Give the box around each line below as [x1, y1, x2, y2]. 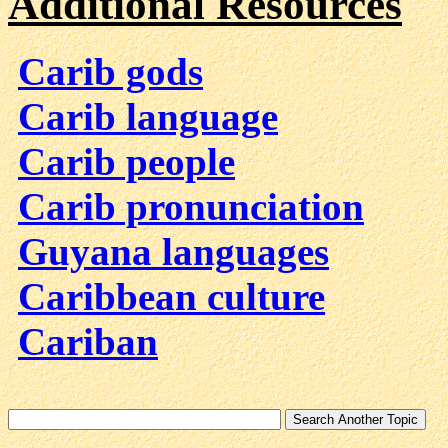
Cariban [18, 320, 158, 364]
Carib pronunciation [18, 185, 364, 229]
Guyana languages [18, 230, 329, 274]
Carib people [18, 140, 235, 184]
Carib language [18, 95, 278, 139]
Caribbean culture [18, 275, 325, 319]
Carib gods [18, 50, 203, 94]
